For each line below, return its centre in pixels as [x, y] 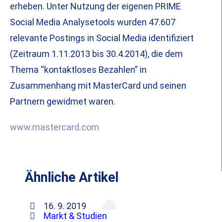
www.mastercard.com [55, 127]
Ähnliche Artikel [72, 178]
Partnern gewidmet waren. [63, 102]
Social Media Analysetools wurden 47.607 [93, 22]
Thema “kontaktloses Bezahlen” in [78, 70]
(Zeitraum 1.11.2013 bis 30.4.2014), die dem [96, 54]
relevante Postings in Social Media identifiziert [102, 38]
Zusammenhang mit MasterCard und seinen [98, 86]
